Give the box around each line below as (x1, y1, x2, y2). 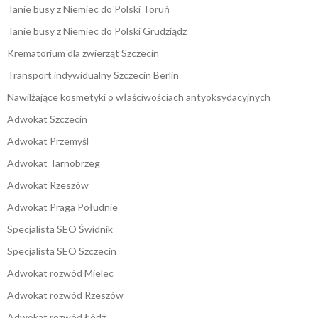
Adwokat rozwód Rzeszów (7, 289, 124, 302)
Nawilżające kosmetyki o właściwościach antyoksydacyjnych (7, 91, 270, 104)
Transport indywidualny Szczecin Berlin (7, 69, 179, 82)
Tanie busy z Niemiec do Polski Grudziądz (7, 25, 187, 38)
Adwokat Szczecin (7, 113, 87, 126)
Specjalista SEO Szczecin (7, 245, 116, 258)
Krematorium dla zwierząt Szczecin (7, 47, 159, 60)
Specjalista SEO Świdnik (7, 223, 113, 236)
